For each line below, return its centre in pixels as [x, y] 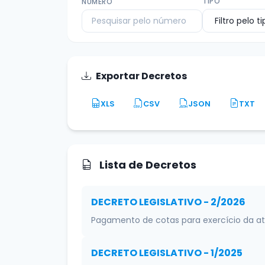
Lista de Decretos [147, 165]
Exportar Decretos [141, 76]
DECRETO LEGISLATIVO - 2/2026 [168, 202]
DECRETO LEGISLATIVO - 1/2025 [167, 253]
